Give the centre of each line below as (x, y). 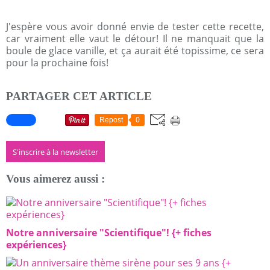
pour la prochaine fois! (57, 63)
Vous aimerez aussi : (55, 179)
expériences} (36, 245)
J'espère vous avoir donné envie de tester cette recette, (135, 27)
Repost (111, 120)
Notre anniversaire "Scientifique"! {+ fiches (109, 233)
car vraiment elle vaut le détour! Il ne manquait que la (135, 39)
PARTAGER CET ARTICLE (79, 96)
